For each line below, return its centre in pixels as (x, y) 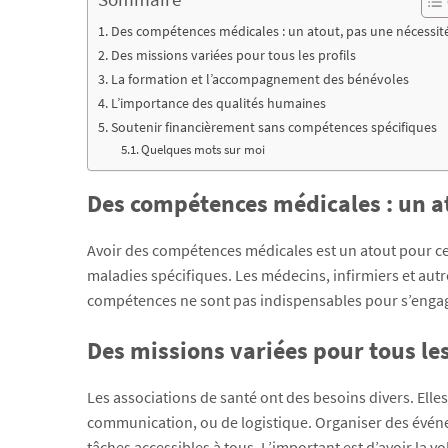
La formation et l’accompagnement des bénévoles (259, 78)
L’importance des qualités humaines (218, 102)
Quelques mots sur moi (203, 149)
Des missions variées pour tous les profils (233, 54)
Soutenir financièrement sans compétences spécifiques (273, 126)
